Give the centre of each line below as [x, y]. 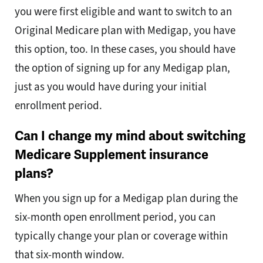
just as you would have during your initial [111, 87]
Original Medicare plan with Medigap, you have [125, 31]
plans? [37, 174]
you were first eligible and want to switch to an [123, 12]
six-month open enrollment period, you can [115, 217]
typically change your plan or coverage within [121, 236]
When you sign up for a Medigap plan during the [126, 198]
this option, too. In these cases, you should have [125, 49]
